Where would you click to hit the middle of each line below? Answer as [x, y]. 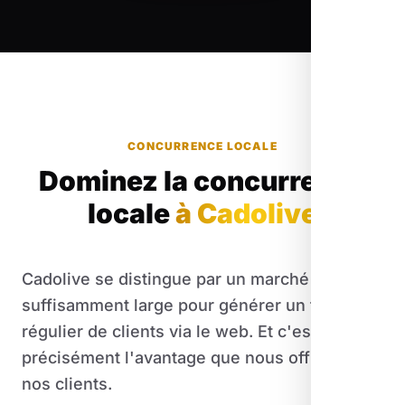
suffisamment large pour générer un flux [181, 306]
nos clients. [67, 384]
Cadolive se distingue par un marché [165, 279]
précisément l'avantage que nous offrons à [190, 358]
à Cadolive [246, 214]
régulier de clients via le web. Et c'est [169, 332]
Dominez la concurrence [202, 181]
